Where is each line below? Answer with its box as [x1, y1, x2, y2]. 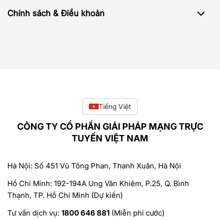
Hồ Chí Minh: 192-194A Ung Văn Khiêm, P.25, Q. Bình [7, 179, 189, 189]
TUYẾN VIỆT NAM [72, 133, 148, 144]
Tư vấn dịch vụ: [7, 208, 61, 218]
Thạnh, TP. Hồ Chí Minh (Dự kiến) [7, 191, 123, 200]
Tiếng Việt [99, 102, 131, 111]
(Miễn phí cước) [110, 208, 165, 218]
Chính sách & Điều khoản [7, 8, 105, 19]
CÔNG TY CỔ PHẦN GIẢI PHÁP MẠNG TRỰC [17, 121, 203, 132]
